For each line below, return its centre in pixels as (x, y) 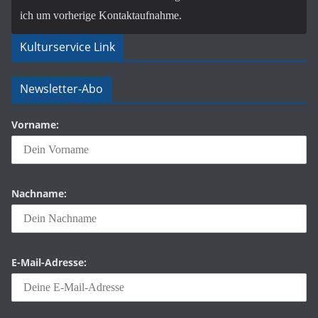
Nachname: (39, 194)
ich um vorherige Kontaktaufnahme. (101, 16)
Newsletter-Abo (61, 89)
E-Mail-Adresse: (49, 263)
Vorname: (35, 125)
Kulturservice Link (67, 47)
